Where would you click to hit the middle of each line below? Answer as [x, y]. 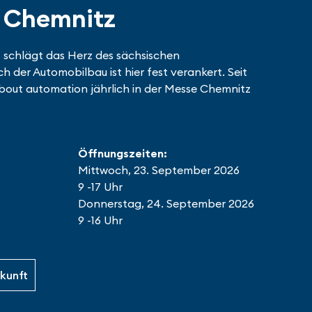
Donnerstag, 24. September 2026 [166, 203]
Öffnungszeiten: [123, 153]
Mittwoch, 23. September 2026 [159, 170]
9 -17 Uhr [100, 187]
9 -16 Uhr [100, 220]
